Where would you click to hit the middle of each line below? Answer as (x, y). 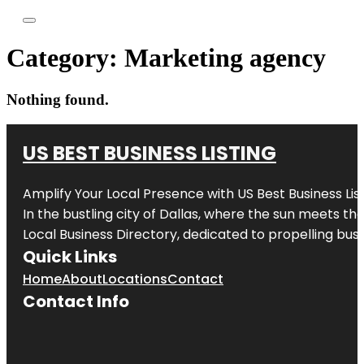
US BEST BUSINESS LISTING (149, 153)
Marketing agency (225, 58)
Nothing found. (58, 99)
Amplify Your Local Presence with (130, 193)
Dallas (179, 214)
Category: (65, 58)
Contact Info (76, 301)
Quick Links (70, 256)
